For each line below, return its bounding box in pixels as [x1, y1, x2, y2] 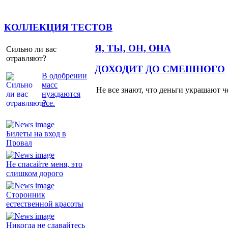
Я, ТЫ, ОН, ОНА [95, 42, 171, 53]
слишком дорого [6, 168, 63, 178]
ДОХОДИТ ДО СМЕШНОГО [95, 63, 225, 74]
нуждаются [42, 89, 80, 98]
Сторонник [6, 190, 45, 199]
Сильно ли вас [6, 44, 56, 53]
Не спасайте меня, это [6, 159, 82, 168]
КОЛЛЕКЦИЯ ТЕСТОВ [4, 22, 112, 33]
